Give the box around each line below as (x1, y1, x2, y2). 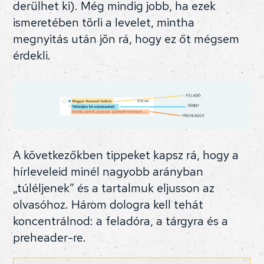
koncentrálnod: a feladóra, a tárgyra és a (13, 213, 229, 229)
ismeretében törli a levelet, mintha (13, 15, 195, 31)
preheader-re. (13, 229, 87, 245)
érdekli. (13, 48, 51, 64)
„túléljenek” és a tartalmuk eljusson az (13, 180, 215, 196)
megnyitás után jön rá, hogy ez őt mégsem (13, 31, 240, 47)
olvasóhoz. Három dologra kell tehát (13, 196, 204, 212)
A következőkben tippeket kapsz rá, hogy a (13, 147, 239, 163)
